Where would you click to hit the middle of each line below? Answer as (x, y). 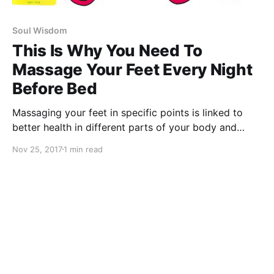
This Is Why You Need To (108, 50)
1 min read (83, 149)
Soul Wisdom (40, 30)
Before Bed (55, 88)
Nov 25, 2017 (37, 149)
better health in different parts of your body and (124, 127)
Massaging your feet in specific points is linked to (128, 112)
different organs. (51, 142)
